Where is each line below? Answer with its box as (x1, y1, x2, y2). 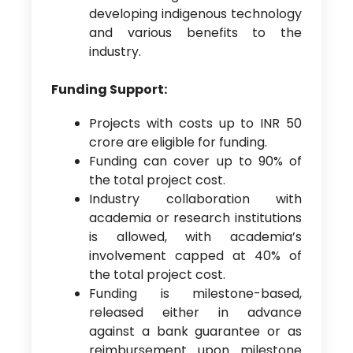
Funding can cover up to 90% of (88, 152, 303, 171)
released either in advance (88, 303, 303, 322)
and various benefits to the (88, 24, 303, 43)
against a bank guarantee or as (88, 322, 303, 341)
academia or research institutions (88, 209, 303, 228)
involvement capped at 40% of (88, 247, 303, 266)
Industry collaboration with (88, 190, 303, 209)
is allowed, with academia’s (88, 228, 303, 247)
